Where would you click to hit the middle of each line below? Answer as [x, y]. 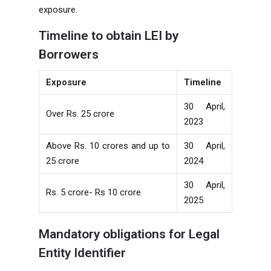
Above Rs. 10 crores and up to [108, 145]
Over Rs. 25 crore [80, 113]
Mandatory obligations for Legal [129, 234]
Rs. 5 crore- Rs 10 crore [94, 192]
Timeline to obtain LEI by [109, 35]
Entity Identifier [82, 253]
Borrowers [69, 54]
